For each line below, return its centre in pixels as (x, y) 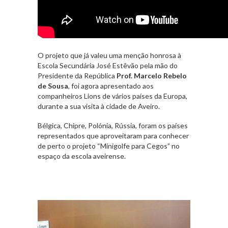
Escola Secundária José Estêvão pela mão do (108, 65)
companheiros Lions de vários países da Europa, (112, 96)
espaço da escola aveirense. (82, 156)
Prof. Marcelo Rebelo (152, 75)
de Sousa (53, 85)
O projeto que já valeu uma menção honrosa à (109, 55)
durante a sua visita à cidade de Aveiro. (99, 106)
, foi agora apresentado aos (111, 85)
